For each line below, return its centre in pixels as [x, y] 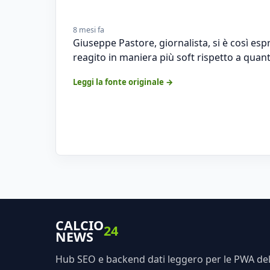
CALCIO [80, 225]
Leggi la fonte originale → [123, 82]
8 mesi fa [89, 30]
